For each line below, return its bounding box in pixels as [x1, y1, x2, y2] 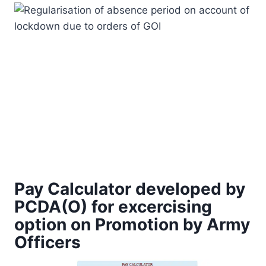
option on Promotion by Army [14, 214, 250, 235]
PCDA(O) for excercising [14, 196, 212, 217]
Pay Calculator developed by [14, 178, 245, 199]
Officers [14, 232, 81, 252]
